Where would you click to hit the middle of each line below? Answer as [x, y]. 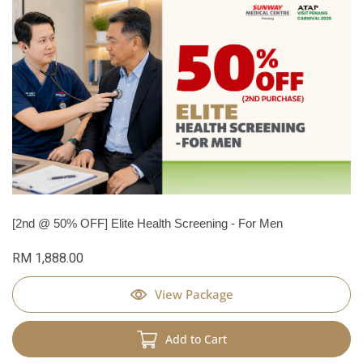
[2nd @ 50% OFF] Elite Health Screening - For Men [147, 224]
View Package [194, 295]
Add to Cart [196, 340]
